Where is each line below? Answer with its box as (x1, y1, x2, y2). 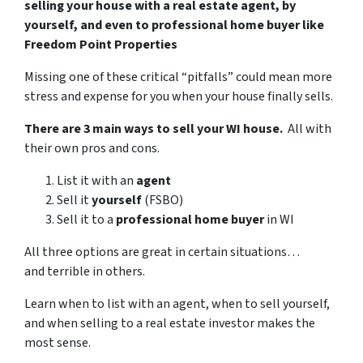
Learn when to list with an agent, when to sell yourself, (24, 295, 330, 314)
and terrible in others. (24, 263, 145, 281)
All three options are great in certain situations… (24, 243, 300, 262)
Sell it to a (57, 211, 116, 229)
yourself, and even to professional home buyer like (24, 16, 324, 35)
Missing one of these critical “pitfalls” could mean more (24, 68, 332, 87)
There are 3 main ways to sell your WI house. (24, 120, 288, 139)
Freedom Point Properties (24, 36, 177, 54)
